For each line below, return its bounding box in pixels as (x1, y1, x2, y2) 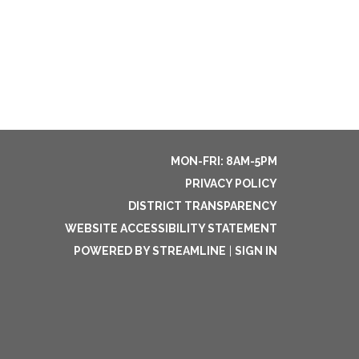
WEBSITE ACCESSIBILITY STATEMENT (65, 222, 277, 235)
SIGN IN (235, 244, 277, 257)
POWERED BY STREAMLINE (74, 244, 226, 257)
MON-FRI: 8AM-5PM (171, 155, 277, 167)
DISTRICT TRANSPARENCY (128, 200, 277, 212)
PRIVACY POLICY (185, 177, 277, 190)
